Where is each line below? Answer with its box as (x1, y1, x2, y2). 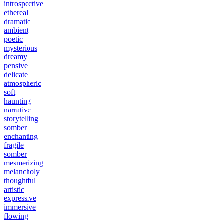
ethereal (4, 8, 28, 17)
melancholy (4, 167, 40, 176)
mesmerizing (4, 159, 43, 167)
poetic (4, 35, 23, 44)
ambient (4, 26, 28, 35)
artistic (4, 185, 24, 194)
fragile (4, 141, 24, 150)
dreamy (4, 53, 27, 61)
